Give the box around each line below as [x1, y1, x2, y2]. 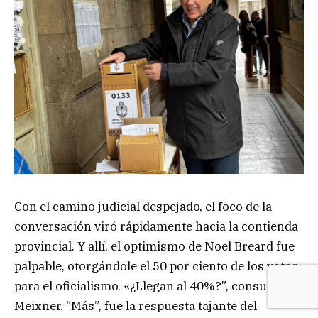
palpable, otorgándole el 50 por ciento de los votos [14, 258, 298, 274]
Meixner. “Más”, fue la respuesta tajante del [14, 297, 257, 314]
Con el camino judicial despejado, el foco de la [14, 198, 272, 214]
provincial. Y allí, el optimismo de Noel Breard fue [14, 238, 295, 254]
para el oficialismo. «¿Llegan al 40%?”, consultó [14, 278, 282, 294]
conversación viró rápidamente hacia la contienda [14, 218, 298, 234]
